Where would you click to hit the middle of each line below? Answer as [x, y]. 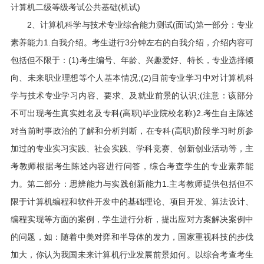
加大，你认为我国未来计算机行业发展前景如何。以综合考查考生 [132, 255]
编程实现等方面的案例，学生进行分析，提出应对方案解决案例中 [132, 219]
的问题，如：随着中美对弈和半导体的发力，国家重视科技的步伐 [132, 237]
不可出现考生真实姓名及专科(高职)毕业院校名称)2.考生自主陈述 [132, 113]
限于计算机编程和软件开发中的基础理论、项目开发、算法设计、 [132, 202]
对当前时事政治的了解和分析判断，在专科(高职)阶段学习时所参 [132, 131]
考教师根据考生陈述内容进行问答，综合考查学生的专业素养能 [132, 166]
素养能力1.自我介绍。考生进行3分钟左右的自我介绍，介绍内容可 [132, 42]
